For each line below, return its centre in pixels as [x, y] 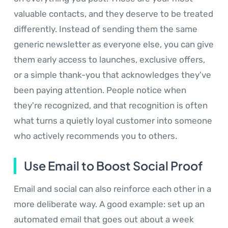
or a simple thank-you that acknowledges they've [112, 75]
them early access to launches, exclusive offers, [109, 60]
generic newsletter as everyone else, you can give [114, 45]
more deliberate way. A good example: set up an [109, 204]
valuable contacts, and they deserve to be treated [113, 14]
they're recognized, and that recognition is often [111, 106]
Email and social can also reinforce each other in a [112, 189]
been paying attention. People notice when [100, 90]
